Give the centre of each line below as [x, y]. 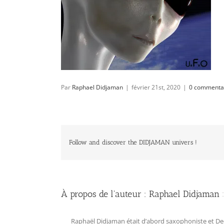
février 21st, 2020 [156, 87]
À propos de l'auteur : [105, 194]
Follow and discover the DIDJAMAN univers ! [133, 142]
